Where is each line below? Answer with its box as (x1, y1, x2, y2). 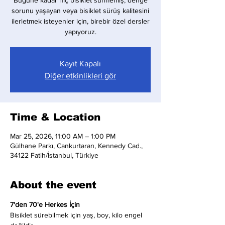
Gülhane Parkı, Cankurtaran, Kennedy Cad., (10, 142, 143, 150)
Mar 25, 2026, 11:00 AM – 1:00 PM (10, 132, 116, 140)
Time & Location (10, 111, 100, 123)
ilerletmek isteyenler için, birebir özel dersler (11, 17, 150, 25)
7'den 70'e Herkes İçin (10, 200, 80, 208)
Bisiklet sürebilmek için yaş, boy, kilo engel (10, 211, 144, 219)
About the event (10, 179, 96, 190)
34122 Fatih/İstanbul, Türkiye (10, 151, 98, 159)
